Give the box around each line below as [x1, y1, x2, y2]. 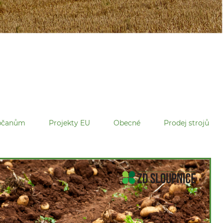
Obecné [113, 118, 140, 127]
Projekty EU [48, 118, 90, 127]
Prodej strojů [164, 118, 209, 127]
